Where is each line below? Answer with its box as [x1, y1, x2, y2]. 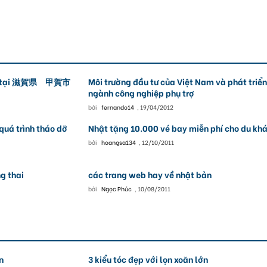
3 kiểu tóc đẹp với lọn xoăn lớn [88, 253, 208, 265]
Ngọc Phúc [101, 184, 132, 193]
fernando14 [101, 103, 134, 111]
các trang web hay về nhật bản [88, 168, 212, 181]
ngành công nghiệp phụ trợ [88, 86, 194, 99]
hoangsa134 [101, 138, 136, 147]
